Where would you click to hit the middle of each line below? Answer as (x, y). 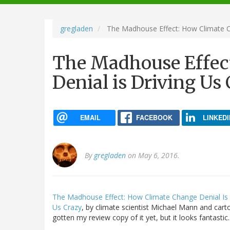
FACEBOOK (154, 117)
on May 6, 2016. (153, 156)
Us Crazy (67, 207)
